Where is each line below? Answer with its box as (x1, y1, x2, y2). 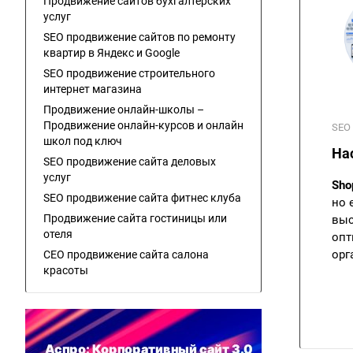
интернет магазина (43, 83, 142, 95)
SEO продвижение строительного (43, 67, 215, 80)
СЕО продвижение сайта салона (43, 248, 209, 261)
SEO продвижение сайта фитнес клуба (43, 191, 241, 204)
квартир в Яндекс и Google (43, 46, 180, 59)
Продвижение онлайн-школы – (43, 103, 204, 116)
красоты (43, 264, 88, 277)
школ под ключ (43, 135, 122, 147)
